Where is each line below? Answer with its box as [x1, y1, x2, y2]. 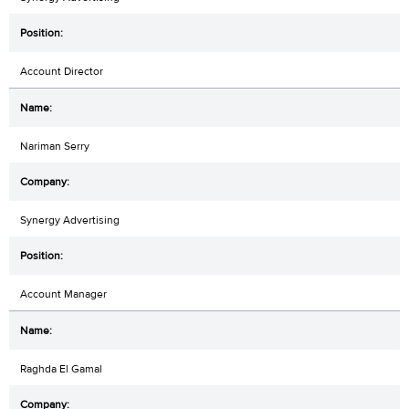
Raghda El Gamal [20, 362, 102, 377]
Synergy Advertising [20, 213, 120, 228]
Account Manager [20, 287, 107, 302]
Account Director [20, 64, 103, 79]
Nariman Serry [20, 139, 89, 154]
